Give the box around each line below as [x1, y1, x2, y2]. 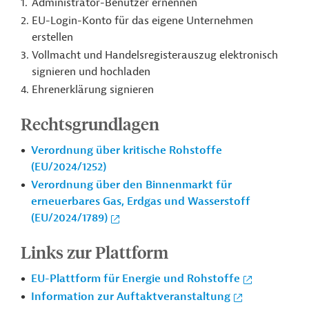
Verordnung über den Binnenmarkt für [31, 178, 232, 192]
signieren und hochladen [32, 65, 150, 79]
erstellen [32, 30, 73, 44]
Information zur [31, 290, 117, 303]
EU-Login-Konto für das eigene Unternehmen [32, 14, 253, 28]
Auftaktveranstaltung [117, 290, 230, 303]
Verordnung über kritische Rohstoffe [31, 143, 222, 157]
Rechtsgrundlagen [21, 113, 159, 134]
